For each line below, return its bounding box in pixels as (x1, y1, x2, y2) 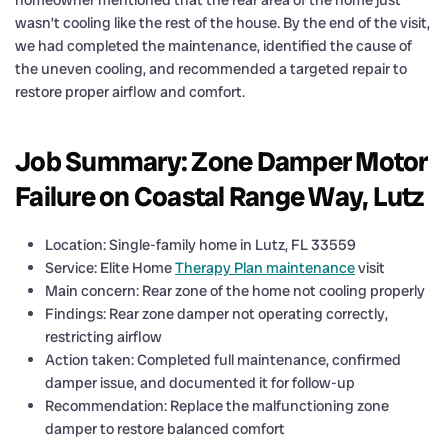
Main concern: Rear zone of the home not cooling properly (45, 280, 425, 301)
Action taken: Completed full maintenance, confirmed (45, 349, 401, 370)
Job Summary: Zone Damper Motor (15, 143, 428, 179)
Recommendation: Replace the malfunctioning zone (45, 395, 389, 416)
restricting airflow (45, 326, 162, 347)
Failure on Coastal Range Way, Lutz (15, 178, 425, 214)
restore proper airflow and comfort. (15, 81, 245, 102)
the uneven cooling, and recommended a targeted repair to (15, 58, 407, 79)
